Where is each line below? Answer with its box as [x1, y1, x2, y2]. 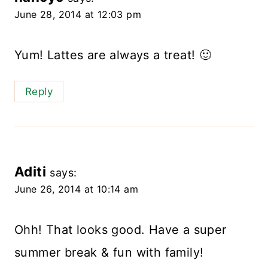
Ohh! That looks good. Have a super [14, 223, 227, 237]
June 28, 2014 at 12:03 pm [14, 8, 141, 20]
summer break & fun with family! [14, 245, 204, 260]
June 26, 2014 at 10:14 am [14, 183, 138, 196]
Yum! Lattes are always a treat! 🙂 [14, 47, 212, 62]
